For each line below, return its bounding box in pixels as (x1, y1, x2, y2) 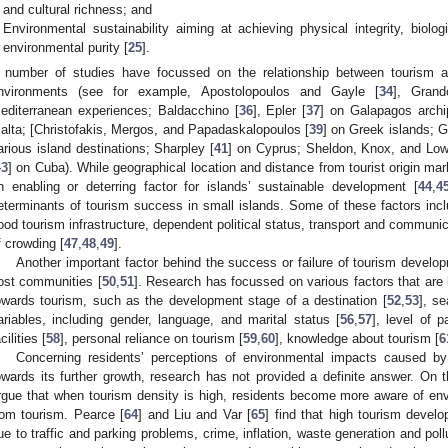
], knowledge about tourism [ (275, 331, 439, 347)
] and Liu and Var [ (138, 407, 252, 423)
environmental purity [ (3, 39, 129, 55)
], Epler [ (252, 103, 307, 119)
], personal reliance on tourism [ (60, 331, 243, 347)
